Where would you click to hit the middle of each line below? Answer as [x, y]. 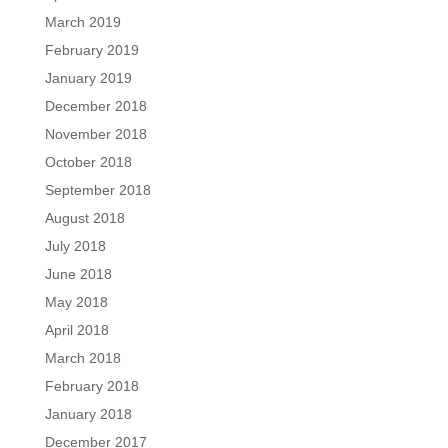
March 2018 [82, 358]
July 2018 [75, 246]
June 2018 [78, 274]
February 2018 [91, 386]
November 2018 [95, 134]
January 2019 [88, 78]
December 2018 [95, 106]
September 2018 [97, 190]
